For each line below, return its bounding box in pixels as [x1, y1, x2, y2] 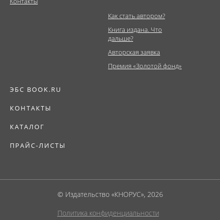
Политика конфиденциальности [57, 208, 159, 218]
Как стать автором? [108, 11, 165, 20]
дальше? [108, 34, 133, 43]
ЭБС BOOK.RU [10, 85, 61, 94]
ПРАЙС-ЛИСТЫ [10, 141, 66, 150]
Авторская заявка [108, 48, 160, 56]
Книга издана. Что [108, 25, 162, 34]
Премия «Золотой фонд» [108, 61, 182, 70]
